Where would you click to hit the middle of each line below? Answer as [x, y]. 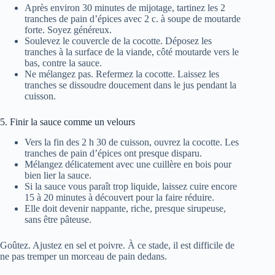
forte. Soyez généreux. [68, 30]
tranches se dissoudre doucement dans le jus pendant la [130, 85]
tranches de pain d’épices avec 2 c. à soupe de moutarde [133, 19]
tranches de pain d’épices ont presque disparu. [113, 153]
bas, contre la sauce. [63, 63]
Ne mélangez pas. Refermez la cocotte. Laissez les [122, 74]
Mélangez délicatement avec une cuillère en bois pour [128, 165]
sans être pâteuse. [58, 220]
